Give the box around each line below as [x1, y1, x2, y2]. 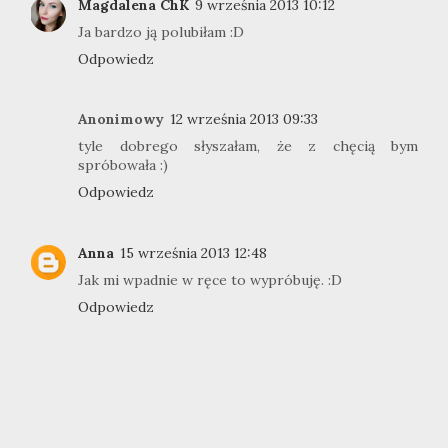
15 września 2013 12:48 [120, 243, 267, 262]
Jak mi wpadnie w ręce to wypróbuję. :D [78, 270, 342, 289]
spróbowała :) [78, 156, 168, 175]
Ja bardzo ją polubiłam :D [78, 22, 244, 41]
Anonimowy [78, 110, 164, 129]
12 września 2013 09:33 [170, 110, 318, 129]
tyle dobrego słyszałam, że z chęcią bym [78, 137, 418, 156]
